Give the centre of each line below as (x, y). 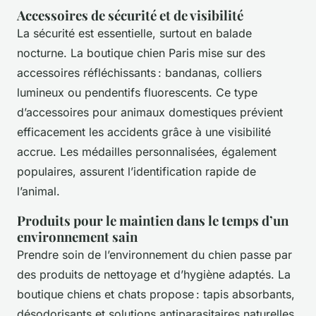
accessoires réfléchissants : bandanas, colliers (139, 72)
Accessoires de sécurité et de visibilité (130, 15)
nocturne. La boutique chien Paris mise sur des (141, 53)
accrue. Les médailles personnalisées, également (147, 151)
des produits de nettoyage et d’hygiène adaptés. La (154, 274)
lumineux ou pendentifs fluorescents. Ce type (137, 92)
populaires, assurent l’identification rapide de (136, 171)
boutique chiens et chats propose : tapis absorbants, (156, 294)
